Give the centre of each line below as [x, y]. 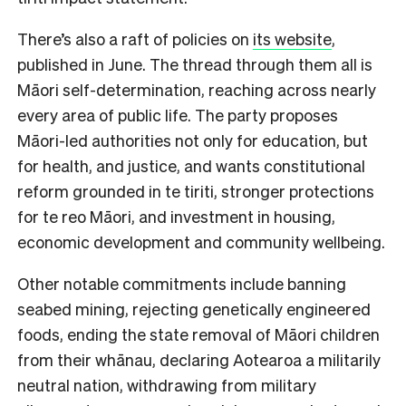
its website [292, 38]
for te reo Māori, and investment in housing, [176, 216]
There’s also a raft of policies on [135, 38]
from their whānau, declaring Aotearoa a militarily [199, 359]
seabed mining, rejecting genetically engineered [194, 308]
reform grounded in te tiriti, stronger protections [196, 190]
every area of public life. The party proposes [178, 114]
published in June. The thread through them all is [195, 63]
